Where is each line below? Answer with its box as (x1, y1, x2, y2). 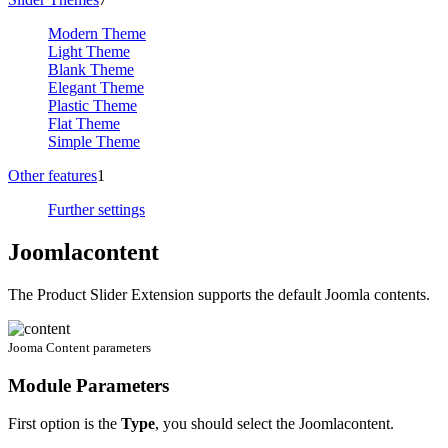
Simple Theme (48, 133, 140, 150)
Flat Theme (48, 115, 120, 132)
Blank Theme (48, 61, 134, 78)
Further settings (48, 201, 145, 218)
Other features (8, 167, 97, 184)
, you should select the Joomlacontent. (155, 415, 394, 433)
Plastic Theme (48, 97, 137, 114)
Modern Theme (48, 25, 146, 42)
